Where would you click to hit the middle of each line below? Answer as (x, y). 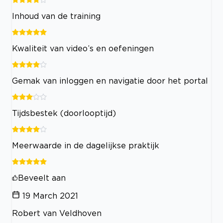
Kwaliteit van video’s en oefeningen (83, 49)
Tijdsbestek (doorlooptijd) (64, 113)
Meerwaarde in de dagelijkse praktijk (86, 146)
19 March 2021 (50, 196)
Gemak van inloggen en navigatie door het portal (110, 81)
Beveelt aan (42, 178)
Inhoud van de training (56, 16)
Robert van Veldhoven (57, 213)
